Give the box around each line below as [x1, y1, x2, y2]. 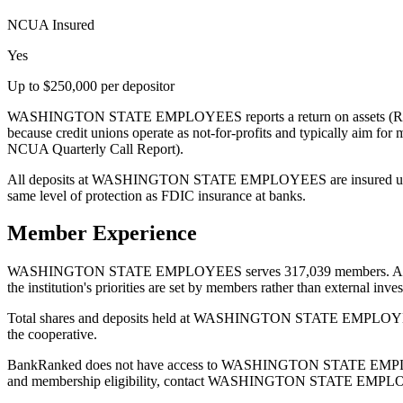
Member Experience [7, 221, 197, 246]
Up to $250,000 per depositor [7, 77, 175, 94]
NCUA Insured [7, 16, 94, 32]
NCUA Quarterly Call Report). [7, 140, 184, 157]
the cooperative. [7, 327, 97, 343]
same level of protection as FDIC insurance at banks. [7, 187, 306, 203]
